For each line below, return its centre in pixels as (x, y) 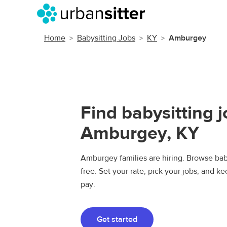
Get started (117, 219)
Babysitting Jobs (106, 38)
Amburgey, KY (140, 133)
